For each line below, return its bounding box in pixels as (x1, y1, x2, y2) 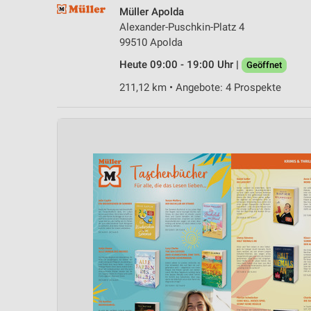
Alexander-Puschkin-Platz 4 (119, 20, 244, 33)
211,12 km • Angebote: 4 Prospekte (119, 81, 281, 94)
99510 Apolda (119, 35, 183, 49)
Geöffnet (246, 59, 282, 70)
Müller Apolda (119, 5, 184, 18)
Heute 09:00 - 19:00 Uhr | (119, 58, 242, 71)
